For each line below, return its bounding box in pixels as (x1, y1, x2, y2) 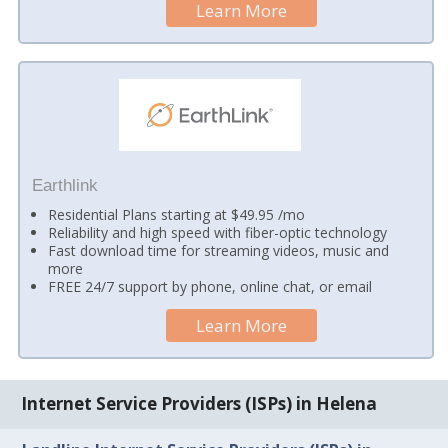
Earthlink (31, 175, 98, 195)
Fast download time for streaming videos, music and (48, 241, 390, 261)
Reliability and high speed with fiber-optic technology (48, 223, 388, 243)
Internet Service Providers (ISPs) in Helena (21, 392, 378, 416)
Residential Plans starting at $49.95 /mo (48, 205, 306, 225)
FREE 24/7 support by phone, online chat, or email (48, 277, 373, 297)
